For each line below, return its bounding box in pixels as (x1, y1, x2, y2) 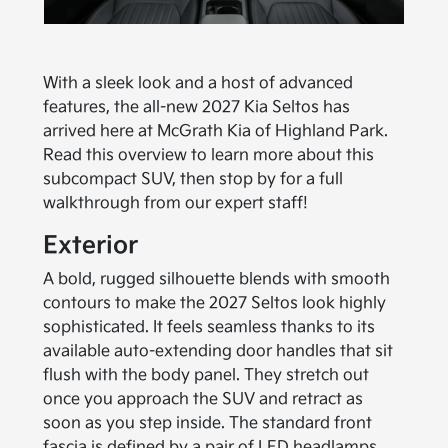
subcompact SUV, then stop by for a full (43, 169, 344, 189)
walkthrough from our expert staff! (43, 193, 309, 213)
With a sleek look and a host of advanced (43, 73, 354, 93)
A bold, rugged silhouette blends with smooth (43, 269, 391, 289)
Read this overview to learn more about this (43, 145, 375, 165)
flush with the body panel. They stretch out (43, 365, 370, 385)
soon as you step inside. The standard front (43, 413, 373, 433)
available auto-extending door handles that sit (43, 341, 394, 361)
